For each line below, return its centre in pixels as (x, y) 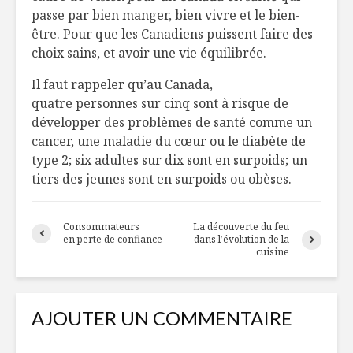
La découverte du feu (242, 227)
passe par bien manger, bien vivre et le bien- (166, 15)
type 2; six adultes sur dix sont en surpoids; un (169, 160)
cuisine (273, 252)
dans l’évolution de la (242, 240)
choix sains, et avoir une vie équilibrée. (149, 53)
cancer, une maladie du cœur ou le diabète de (169, 141)
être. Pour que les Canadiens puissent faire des (172, 34)
